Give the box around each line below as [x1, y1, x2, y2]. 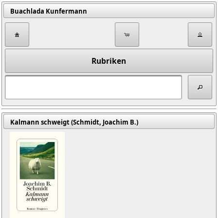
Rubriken [91, 55, 127, 67]
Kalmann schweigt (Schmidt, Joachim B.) [10, 117, 138, 127]
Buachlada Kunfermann [10, 7, 87, 16]
